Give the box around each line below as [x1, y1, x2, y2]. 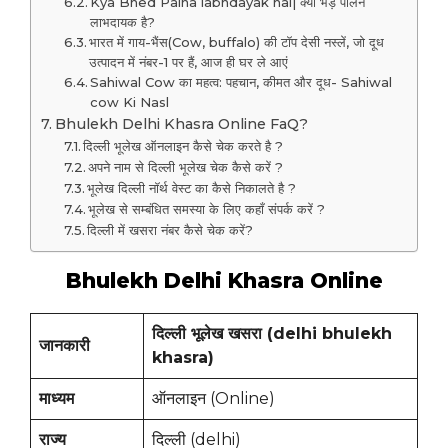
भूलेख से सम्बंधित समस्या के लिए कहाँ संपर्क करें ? [88, 201, 326, 218]
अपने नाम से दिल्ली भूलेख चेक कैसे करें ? [88, 159, 284, 176]
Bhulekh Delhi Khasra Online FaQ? [54, 115, 308, 134]
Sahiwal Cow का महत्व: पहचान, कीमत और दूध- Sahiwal [90, 74, 393, 91]
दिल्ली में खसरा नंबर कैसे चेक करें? [87, 222, 254, 239]
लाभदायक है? [90, 14, 156, 31]
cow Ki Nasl [90, 94, 170, 111]
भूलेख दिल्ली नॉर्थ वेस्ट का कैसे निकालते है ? [87, 180, 297, 197]
